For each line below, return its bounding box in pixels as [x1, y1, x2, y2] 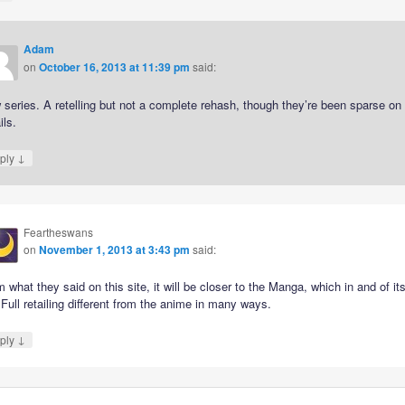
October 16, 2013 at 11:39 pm [39, 59, 191, 76]
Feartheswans [24, 224, 94, 240]
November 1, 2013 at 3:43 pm [39, 241, 191, 259]
